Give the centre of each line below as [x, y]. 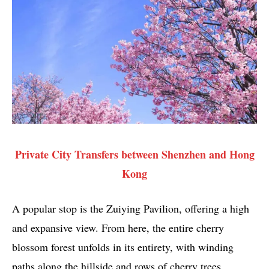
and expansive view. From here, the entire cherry [118, 227]
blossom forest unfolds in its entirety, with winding [123, 246]
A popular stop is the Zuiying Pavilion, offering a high [131, 208]
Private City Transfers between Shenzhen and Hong [134, 154]
